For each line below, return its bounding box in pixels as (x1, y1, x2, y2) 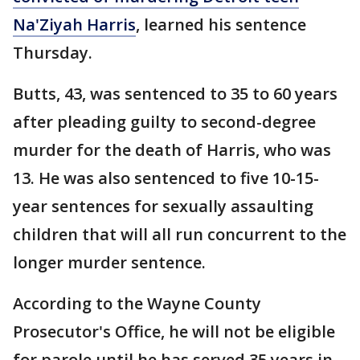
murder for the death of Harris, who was (13, 139, 331, 161)
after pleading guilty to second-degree (13, 111, 316, 133)
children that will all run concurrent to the (13, 223, 346, 245)
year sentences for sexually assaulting (13, 195, 313, 217)
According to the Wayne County (13, 292, 261, 314)
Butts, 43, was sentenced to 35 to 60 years (13, 83, 337, 104)
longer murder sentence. (13, 252, 206, 273)
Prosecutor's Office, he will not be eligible (13, 321, 335, 342)
